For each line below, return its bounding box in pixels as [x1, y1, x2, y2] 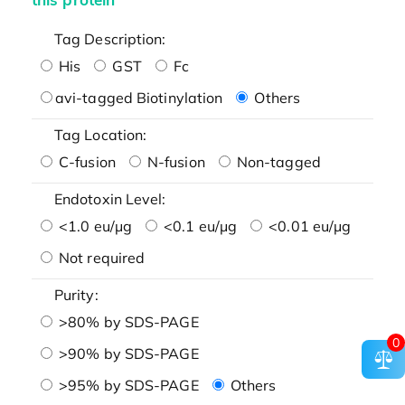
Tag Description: [53, 29, 166, 48]
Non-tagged [232, 152, 321, 171]
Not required [54, 248, 146, 267]
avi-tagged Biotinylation [54, 88, 223, 107]
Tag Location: [53, 125, 147, 144]
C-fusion [54, 152, 116, 171]
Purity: [53, 285, 99, 304]
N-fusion [143, 152, 205, 171]
